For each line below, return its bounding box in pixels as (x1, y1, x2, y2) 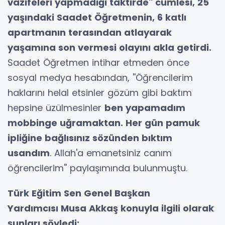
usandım (8, 146, 50, 159)
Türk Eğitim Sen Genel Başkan (8, 186, 150, 199)
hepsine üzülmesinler (8, 101, 104, 114)
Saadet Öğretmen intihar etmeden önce (8, 56, 189, 69)
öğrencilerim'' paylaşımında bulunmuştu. (8, 161, 187, 174)
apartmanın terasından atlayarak (8, 26, 172, 39)
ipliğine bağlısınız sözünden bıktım (8, 131, 172, 144)
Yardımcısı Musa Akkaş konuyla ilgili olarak (8, 201, 214, 214)
